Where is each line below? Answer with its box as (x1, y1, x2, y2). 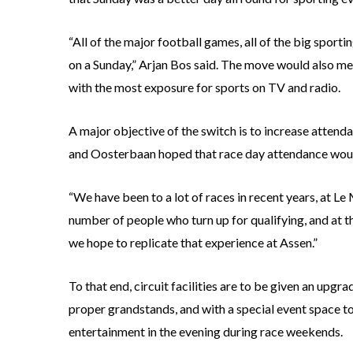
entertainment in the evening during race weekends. (69, 324, 343, 340)
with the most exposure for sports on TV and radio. (69, 80, 340, 95)
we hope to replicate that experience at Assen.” (69, 235, 318, 251)
